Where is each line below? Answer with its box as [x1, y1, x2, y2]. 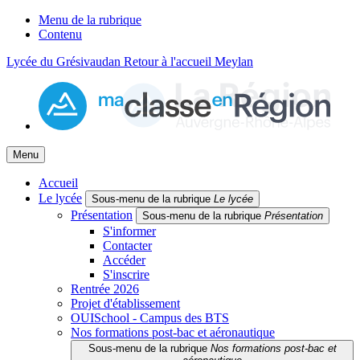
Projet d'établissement [71, 297, 180, 310]
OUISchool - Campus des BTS [71, 311, 229, 325]
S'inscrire [103, 268, 149, 281]
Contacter [103, 239, 152, 252]
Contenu [39, 27, 82, 41]
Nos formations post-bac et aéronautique [71, 325, 275, 339]
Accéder [103, 253, 145, 267]
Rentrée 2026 [71, 282, 139, 296]
